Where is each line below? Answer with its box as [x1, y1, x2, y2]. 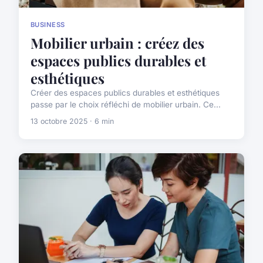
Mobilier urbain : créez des [31, 33, 204, 53]
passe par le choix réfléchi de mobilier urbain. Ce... [31, 100, 221, 110]
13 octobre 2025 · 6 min [31, 117, 114, 126]
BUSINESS [31, 20, 65, 29]
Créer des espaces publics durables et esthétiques [31, 88, 220, 98]
